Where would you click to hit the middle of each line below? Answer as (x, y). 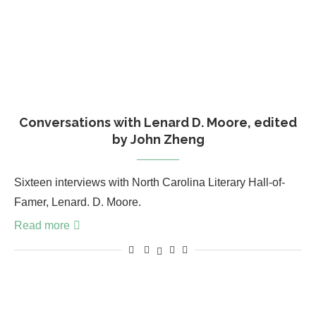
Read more (42, 226)
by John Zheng (158, 140)
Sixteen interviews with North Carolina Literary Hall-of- (150, 183)
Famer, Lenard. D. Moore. (78, 202)
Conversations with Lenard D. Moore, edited (158, 123)
